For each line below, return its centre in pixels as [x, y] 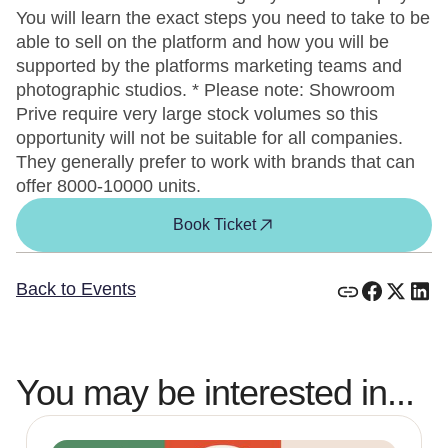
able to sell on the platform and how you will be [202, 42]
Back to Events [76, 289]
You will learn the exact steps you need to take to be [223, 18]
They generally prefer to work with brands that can [215, 162]
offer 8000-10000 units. [108, 186]
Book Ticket [214, 224]
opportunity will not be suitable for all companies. [209, 138]
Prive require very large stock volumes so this [197, 114]
